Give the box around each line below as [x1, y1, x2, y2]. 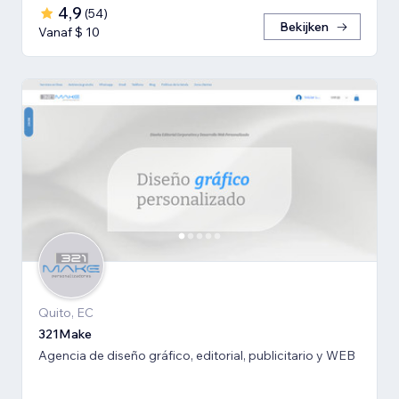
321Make [38, 325, 92, 342]
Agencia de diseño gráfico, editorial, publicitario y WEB [38, 346, 355, 363]
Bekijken [280, 18, 329, 35]
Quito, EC [38, 304, 94, 321]
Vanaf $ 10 [38, 23, 100, 40]
